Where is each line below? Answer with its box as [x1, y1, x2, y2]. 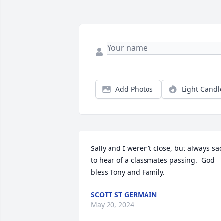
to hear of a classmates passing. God [91, 155, 215, 165]
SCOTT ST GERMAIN [91, 190, 157, 200]
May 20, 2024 [91, 200, 134, 210]
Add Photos [115, 84, 153, 94]
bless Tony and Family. [91, 167, 165, 177]
